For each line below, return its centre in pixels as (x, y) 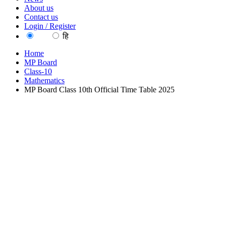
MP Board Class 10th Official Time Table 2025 (99, 90)
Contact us (41, 17)
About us (39, 8)
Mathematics (44, 80)
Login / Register (50, 26)
